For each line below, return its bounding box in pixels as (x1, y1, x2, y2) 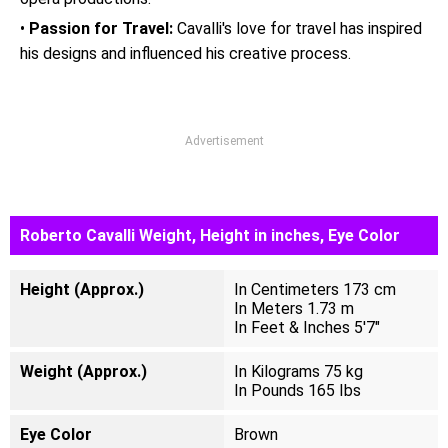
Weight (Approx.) (20, 362, 147, 381)
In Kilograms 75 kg (234, 362, 363, 381)
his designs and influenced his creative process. (20, 44, 355, 63)
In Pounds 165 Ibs (234, 381, 361, 400)
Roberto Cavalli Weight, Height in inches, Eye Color (20, 226, 400, 245)
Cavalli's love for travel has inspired (173, 19, 422, 38)
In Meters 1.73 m (234, 299, 354, 318)
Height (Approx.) (20, 280, 144, 299)
